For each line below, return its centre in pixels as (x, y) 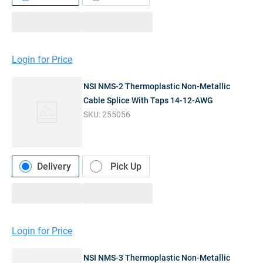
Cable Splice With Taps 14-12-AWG (149, 100)
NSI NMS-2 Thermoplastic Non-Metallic (157, 86)
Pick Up (126, 166)
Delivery (54, 166)
